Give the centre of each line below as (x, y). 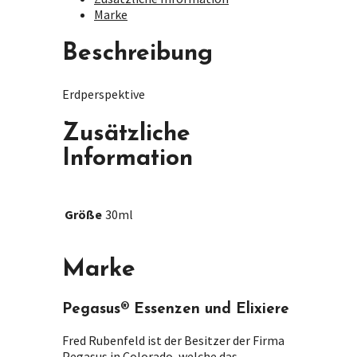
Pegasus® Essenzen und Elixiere (176, 309)
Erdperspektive (104, 94)
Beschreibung (137, 54)
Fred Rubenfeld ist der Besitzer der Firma (173, 340)
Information (127, 159)
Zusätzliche (126, 135)
